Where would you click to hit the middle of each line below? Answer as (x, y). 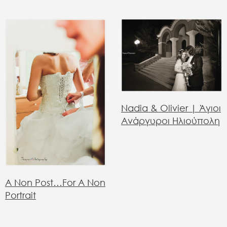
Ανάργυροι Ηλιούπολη (171, 121)
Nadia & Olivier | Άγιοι (171, 108)
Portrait (21, 195)
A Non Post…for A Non (55, 183)
